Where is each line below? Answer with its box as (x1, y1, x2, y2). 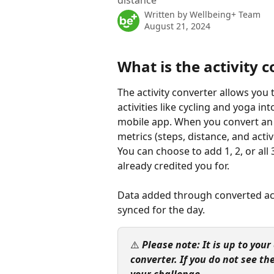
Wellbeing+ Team (190, 9, 261, 20)
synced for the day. (117, 203, 205, 217)
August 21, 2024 (144, 20, 210, 32)
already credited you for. (117, 159, 229, 172)
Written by (144, 9, 190, 20)
